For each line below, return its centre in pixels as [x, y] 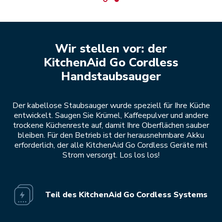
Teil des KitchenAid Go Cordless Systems [126, 194]
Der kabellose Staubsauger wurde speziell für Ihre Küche [111, 106]
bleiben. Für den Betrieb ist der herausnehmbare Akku [111, 136]
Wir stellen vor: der [111, 48]
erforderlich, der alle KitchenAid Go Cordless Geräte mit [111, 145]
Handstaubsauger [111, 76]
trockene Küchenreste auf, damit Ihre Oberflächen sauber [111, 126]
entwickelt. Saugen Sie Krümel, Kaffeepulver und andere [111, 116]
